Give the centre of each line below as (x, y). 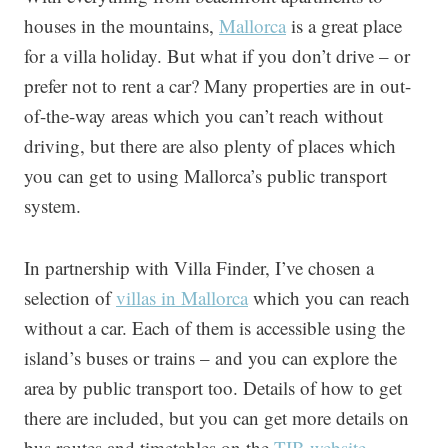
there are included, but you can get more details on (216, 417)
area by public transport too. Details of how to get (213, 387)
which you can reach (329, 297)
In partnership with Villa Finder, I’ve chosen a (199, 267)
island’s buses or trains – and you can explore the (210, 357)
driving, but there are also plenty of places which (210, 145)
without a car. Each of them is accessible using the (214, 327)
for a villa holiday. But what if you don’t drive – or (217, 55)
